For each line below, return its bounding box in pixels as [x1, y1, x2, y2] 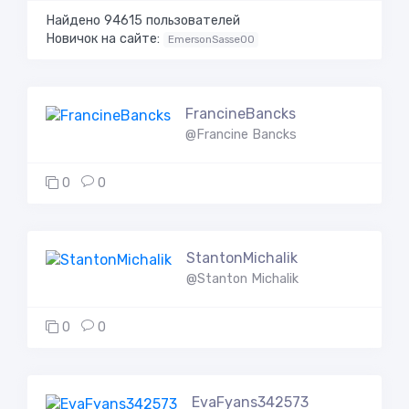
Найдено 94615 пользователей [46, 13, 240, 28]
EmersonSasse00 [167, 33, 255, 46]
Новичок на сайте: [46, 31, 163, 47]
